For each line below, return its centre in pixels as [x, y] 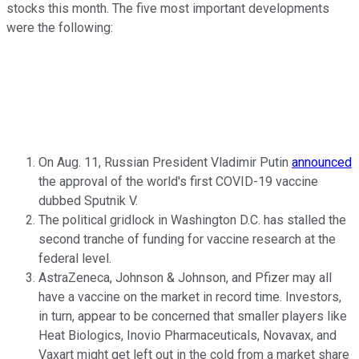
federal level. [77, 259]
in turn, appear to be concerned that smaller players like [193, 317]
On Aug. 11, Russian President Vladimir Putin [165, 163]
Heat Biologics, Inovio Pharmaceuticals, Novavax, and [188, 336]
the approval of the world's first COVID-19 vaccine [178, 182]
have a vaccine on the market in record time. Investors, [190, 297]
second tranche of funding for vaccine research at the [187, 240]
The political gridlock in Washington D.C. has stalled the [192, 220]
